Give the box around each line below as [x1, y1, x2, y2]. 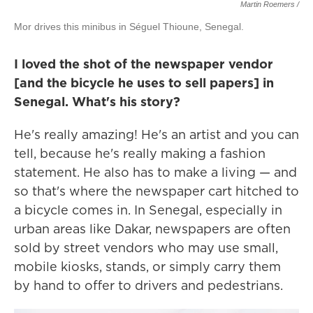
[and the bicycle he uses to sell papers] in [14, 74, 274, 92]
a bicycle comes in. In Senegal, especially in [14, 201, 282, 219]
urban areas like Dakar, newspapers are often [14, 220, 291, 238]
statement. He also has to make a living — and [14, 163, 297, 181]
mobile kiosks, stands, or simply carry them [14, 258, 281, 275]
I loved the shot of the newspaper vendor [14, 55, 273, 73]
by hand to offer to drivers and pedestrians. [14, 277, 283, 294]
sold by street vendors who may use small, [14, 239, 278, 256]
